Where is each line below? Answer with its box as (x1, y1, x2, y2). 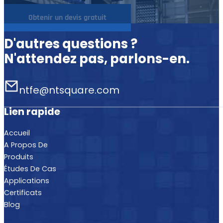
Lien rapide (4, 104, 60, 118)
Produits (4, 152, 33, 162)
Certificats (4, 188, 42, 198)
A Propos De (4, 140, 48, 150)
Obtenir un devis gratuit (28, 12, 107, 23)
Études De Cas (4, 164, 56, 174)
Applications (4, 176, 49, 186)
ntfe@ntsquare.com (18, 83, 119, 97)
